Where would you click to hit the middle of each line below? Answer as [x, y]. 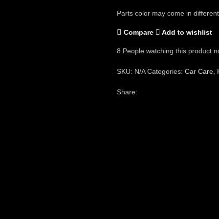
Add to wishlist [187, 32]
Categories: [165, 71]
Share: [127, 92]
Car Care [199, 71]
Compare [138, 32]
